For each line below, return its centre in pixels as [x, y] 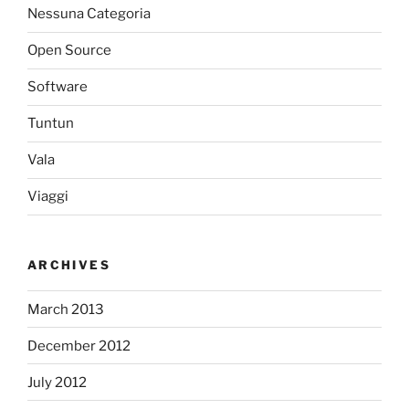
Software [58, 87]
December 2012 [79, 346]
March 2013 [66, 309]
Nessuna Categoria [89, 14]
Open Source [69, 51]
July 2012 [57, 382]
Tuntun [51, 124]
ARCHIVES [69, 264]
